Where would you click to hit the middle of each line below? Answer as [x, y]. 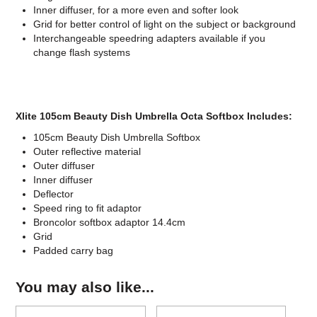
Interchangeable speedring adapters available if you [150, 39]
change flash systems [82, 53]
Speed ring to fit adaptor [88, 208]
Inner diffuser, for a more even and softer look [136, 10]
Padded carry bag [74, 251]
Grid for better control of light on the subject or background [165, 24]
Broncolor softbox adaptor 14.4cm [110, 223]
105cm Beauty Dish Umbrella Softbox [117, 138]
